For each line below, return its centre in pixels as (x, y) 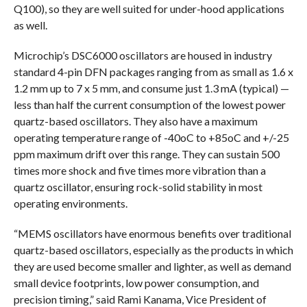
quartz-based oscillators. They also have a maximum (135, 121)
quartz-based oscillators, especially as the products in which (153, 250)
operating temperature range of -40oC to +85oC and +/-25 (151, 138)
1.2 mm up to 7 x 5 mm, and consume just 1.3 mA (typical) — (151, 88)
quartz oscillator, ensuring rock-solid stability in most (138, 187)
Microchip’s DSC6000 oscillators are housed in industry (143, 56)
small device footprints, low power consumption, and (136, 283)
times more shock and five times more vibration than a (139, 171)
